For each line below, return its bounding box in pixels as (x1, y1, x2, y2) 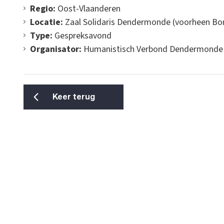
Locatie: (30, 16, 63, 28)
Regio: (30, 2, 55, 15)
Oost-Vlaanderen (55, 2, 120, 15)
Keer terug (52, 92, 95, 101)
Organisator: (30, 43, 83, 55)
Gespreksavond (52, 29, 111, 42)
